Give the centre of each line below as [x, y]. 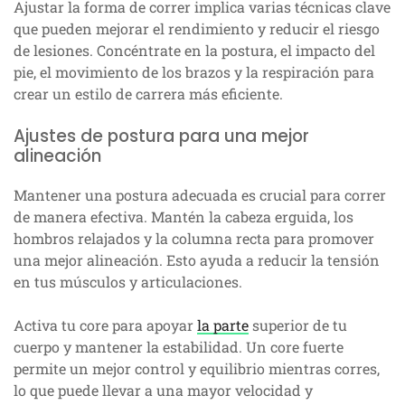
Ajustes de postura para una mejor [161, 137]
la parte [223, 325]
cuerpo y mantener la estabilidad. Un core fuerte [179, 347]
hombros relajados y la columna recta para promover [194, 239]
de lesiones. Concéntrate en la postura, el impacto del [194, 51]
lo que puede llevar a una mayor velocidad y [163, 391]
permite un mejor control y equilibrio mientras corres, [197, 369]
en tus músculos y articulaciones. [128, 282]
